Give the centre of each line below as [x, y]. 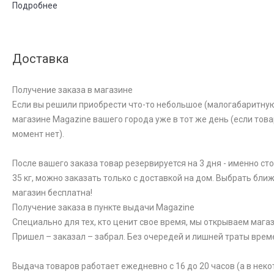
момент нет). [38, 134]
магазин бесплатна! [52, 193]
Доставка [40, 59]
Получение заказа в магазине [72, 90]
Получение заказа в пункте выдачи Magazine [103, 208]
